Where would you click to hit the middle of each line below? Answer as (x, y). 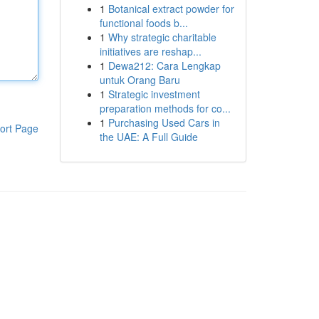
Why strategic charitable (162, 37)
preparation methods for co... (165, 108)
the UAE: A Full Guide (148, 137)
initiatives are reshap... (150, 51)
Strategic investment (154, 94)
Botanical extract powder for (171, 9)
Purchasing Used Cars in (164, 122)
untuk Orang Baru (140, 80)
